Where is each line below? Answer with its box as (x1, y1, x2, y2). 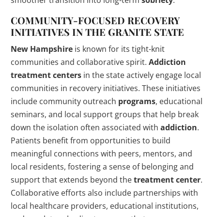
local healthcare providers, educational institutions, (11, 201, 199, 212)
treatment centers (11, 70, 82, 81)
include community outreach (11, 96, 119, 107)
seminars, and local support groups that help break (11, 109, 199, 120)
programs (118, 96, 156, 107)
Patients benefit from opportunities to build (11, 135, 171, 146)
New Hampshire (11, 44, 73, 55)
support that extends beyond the (11, 174, 134, 186)
